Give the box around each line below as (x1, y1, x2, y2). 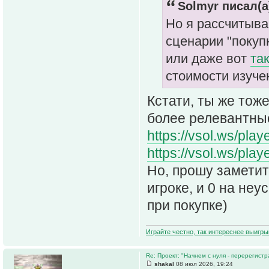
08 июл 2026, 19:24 (174, 260, 233, 267)
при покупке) (147, 197, 228, 213)
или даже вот (166, 51, 250, 67)
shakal (154, 260, 174, 267)
